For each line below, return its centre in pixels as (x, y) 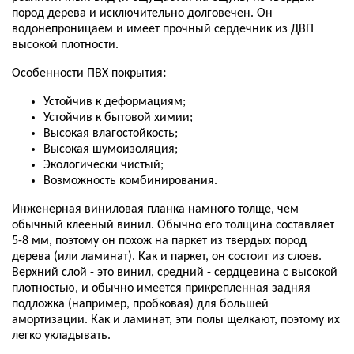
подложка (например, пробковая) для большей (140, 304)
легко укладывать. (61, 335)
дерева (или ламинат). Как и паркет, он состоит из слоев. (167, 256)
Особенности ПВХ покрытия (87, 73)
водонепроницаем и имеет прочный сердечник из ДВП (163, 29)
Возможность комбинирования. (130, 181)
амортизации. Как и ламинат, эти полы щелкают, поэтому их (176, 320)
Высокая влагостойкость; (111, 133)
